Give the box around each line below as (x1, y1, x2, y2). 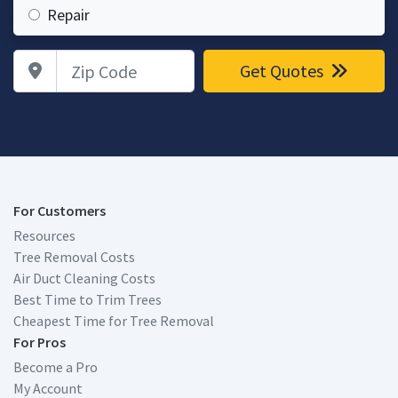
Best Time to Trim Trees (13, 291, 162, 308)
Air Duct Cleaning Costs (13, 269, 155, 287)
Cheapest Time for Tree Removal (13, 312, 214, 330)
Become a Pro (13, 358, 98, 376)
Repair (47, 4, 90, 25)
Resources (13, 227, 76, 244)
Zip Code (12, 51, 65, 68)
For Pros (13, 333, 66, 351)
